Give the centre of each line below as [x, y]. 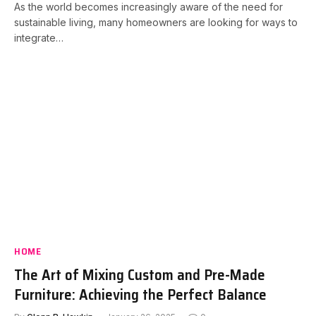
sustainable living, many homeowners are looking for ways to [156, 22]
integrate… [39, 37]
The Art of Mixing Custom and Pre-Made [140, 275]
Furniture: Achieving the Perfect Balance [140, 294]
